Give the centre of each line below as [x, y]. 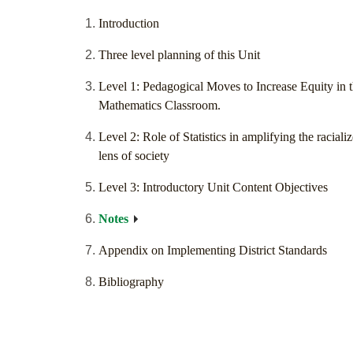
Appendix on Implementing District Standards [213, 251]
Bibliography [131, 282]
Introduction [129, 24]
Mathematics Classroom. [160, 106]
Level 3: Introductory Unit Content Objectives [213, 188]
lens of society [134, 156]
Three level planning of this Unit [179, 55]
